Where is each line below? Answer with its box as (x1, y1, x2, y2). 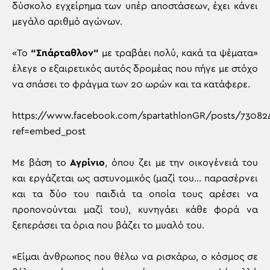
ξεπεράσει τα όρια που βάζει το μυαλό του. (12, 221, 204, 230)
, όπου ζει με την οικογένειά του (105, 158, 259, 168)
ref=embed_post (12, 127, 86, 136)
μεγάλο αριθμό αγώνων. (12, 17, 122, 27)
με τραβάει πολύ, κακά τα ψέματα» (98, 48, 259, 58)
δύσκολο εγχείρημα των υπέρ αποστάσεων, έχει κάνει (12, 1, 258, 11)
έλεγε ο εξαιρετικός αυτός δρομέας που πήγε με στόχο (12, 64, 258, 74)
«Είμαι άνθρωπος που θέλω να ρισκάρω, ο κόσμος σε (12, 252, 258, 262)
